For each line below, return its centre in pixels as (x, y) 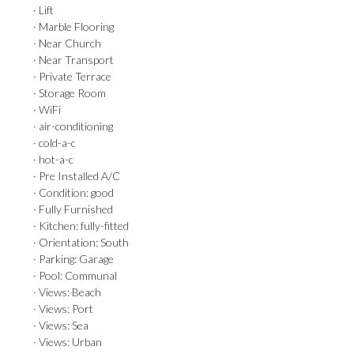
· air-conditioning (73, 126)
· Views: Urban (68, 342)
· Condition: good (73, 192)
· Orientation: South (81, 242)
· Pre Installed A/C (77, 176)
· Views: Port (63, 309)
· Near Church (67, 43)
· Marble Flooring (73, 26)
